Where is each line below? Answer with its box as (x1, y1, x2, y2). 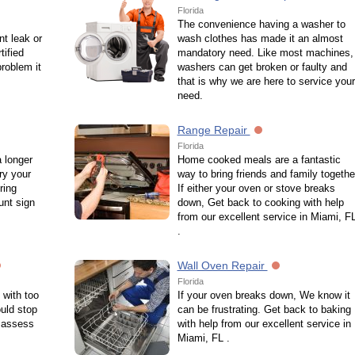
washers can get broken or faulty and (177, 61, 347, 73)
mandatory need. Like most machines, (177, 47, 353, 59)
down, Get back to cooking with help (177, 197, 344, 208)
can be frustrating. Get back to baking (177, 303, 351, 315)
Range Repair (177, 124, 250, 136)
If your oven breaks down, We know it (177, 289, 350, 301)
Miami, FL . (177, 332, 230, 344)
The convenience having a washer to (177, 18, 345, 30)
